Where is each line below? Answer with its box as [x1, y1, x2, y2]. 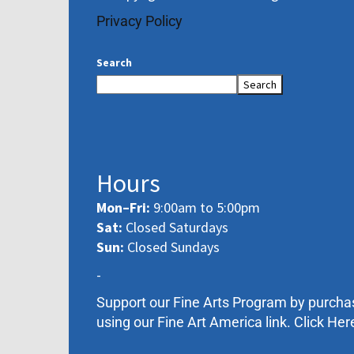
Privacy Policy [96, 13, 183, 29]
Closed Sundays [124, 238, 220, 256]
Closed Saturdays [122, 218, 228, 236]
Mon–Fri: [96, 198, 150, 217]
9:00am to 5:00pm [150, 198, 260, 217]
